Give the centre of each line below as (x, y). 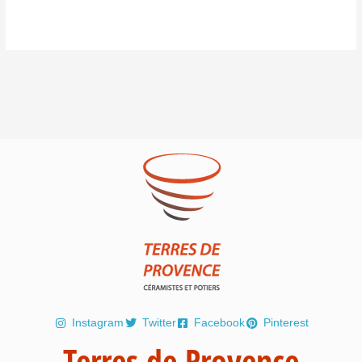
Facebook (219, 322)
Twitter (159, 322)
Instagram (98, 322)
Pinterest (286, 322)
